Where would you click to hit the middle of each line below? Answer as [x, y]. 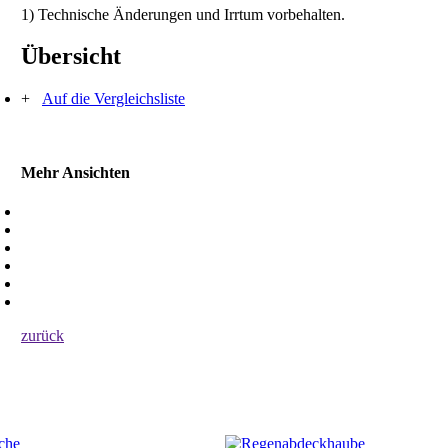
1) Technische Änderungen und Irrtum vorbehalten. [183, 14]
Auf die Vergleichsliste [113, 99]
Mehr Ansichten [75, 172]
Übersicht [71, 56]
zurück [42, 335]
